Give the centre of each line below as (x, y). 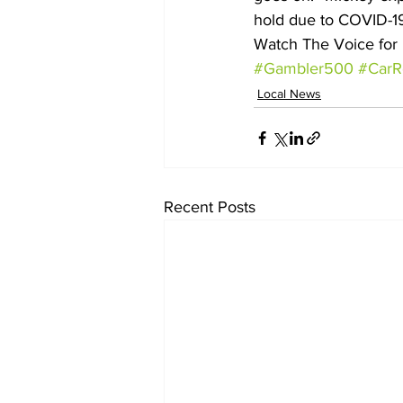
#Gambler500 (304, 69)
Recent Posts (210, 207)
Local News (289, 94)
